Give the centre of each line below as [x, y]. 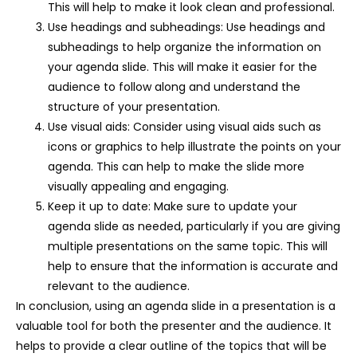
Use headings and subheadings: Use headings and [186, 27]
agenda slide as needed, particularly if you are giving [194, 226]
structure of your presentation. [134, 106]
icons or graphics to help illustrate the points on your [194, 146]
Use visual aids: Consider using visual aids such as [184, 126]
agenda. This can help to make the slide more [176, 166]
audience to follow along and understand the [174, 86]
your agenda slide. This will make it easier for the [182, 67]
